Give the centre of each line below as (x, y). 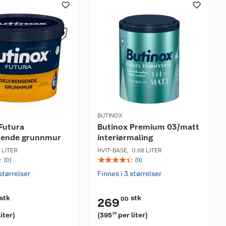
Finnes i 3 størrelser (129, 174)
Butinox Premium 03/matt (148, 127)
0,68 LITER (147, 150)
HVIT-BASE (112, 150)
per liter (132, 215)
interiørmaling (125, 137)
